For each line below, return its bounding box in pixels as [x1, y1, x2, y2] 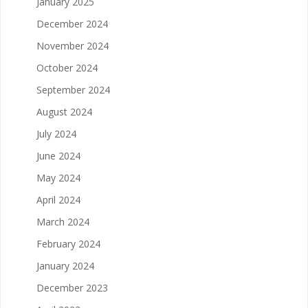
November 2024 [36, 38, 109, 52]
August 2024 [36, 104, 92, 118]
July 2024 [36, 126, 76, 140]
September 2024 [36, 82, 110, 96]
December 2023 [36, 280, 108, 294]
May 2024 [36, 170, 80, 184]
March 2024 [36, 214, 89, 228]
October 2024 [36, 60, 98, 74]
